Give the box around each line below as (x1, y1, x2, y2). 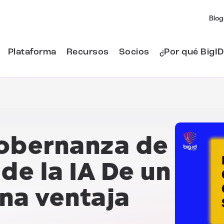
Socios (118, 47, 149, 57)
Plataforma (7, 47, 56, 57)
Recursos (66, 47, 109, 57)
